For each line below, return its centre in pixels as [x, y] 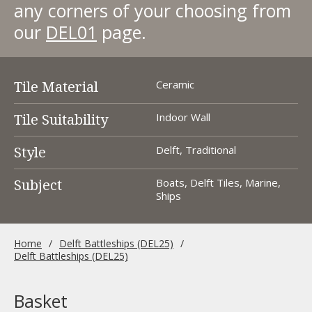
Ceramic [175, 84]
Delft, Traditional [196, 150]
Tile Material [56, 87]
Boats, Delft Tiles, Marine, [218, 182]
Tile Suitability [61, 119]
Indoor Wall [183, 117]
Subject [38, 185]
